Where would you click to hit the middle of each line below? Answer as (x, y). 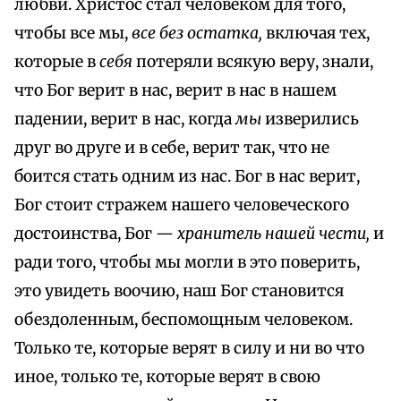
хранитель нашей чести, (273, 234)
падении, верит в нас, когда (125, 119)
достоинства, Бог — (96, 234)
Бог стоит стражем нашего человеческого (182, 205)
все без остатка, (197, 34)
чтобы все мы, (73, 34)
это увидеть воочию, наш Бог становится (179, 291)
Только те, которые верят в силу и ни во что (189, 349)
